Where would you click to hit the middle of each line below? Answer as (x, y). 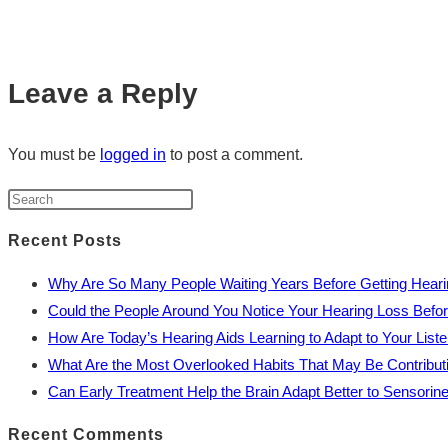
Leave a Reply (103, 93)
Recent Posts (65, 241)
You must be (54, 154)
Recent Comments (86, 434)
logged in (133, 154)
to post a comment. (234, 154)
